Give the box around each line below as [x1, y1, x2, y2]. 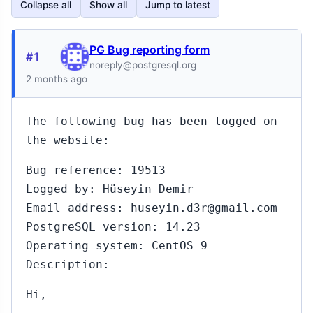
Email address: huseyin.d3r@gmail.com [26, 201, 277, 214]
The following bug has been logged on [26, 115, 277, 128]
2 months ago [26, 73, 87, 85]
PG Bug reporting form [89, 43, 210, 57]
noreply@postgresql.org [89, 59, 196, 71]
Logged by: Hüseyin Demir [26, 182, 194, 196]
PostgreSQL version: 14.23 [26, 220, 201, 233]
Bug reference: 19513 [26, 163, 166, 177]
